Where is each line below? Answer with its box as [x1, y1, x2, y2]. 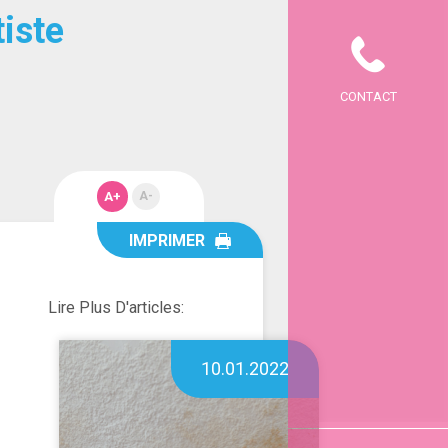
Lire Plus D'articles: [47, 298, 184, 317]
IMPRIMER [129, 230, 206, 250]
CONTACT [339, 89, 397, 104]
